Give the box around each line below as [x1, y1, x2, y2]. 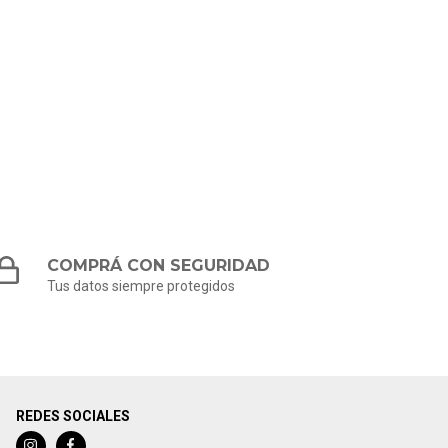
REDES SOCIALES [15, 407, 130, 424]
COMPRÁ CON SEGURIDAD [47, 255, 271, 275]
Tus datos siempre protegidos [47, 277, 236, 294]
